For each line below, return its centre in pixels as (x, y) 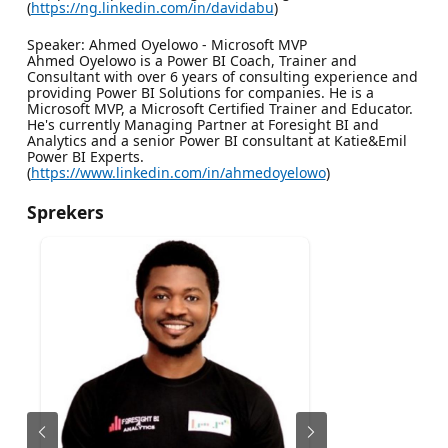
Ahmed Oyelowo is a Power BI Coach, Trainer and (191, 60)
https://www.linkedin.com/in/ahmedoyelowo (178, 172)
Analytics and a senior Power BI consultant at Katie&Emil (216, 140)
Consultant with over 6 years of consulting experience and (222, 76)
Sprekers (65, 211)
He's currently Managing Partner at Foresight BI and (202, 124)
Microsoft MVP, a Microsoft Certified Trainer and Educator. (219, 108)
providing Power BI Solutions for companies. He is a (200, 92)
